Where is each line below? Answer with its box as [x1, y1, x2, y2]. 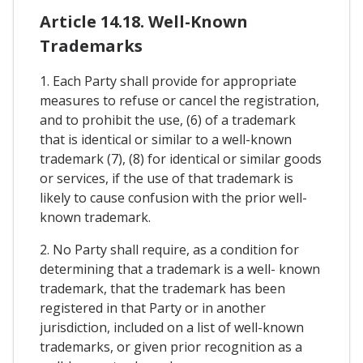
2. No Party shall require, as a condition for [40, 240, 299, 258]
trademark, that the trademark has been [40, 279, 285, 297]
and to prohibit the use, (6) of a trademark [40, 110, 296, 129]
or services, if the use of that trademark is [40, 169, 293, 187]
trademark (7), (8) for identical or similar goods [40, 149, 322, 168]
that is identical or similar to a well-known [40, 130, 292, 148]
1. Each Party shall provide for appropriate [40, 71, 297, 90]
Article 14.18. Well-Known [40, 10, 248, 32]
